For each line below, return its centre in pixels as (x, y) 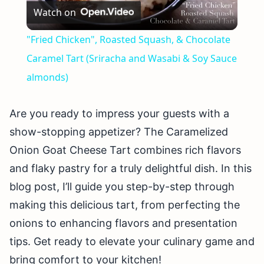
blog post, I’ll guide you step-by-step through (122, 187)
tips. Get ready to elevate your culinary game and (132, 242)
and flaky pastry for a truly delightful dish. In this (131, 169)
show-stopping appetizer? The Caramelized (119, 132)
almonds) (47, 77)
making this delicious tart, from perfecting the (125, 205)
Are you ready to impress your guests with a (119, 114)
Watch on (55, 13)
